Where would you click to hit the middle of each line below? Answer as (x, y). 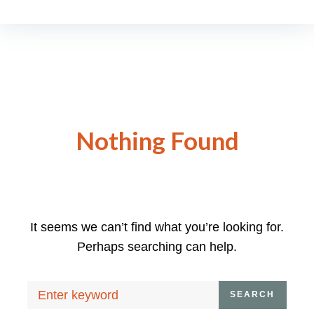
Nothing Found (157, 140)
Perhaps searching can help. (157, 246)
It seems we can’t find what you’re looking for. (157, 227)
